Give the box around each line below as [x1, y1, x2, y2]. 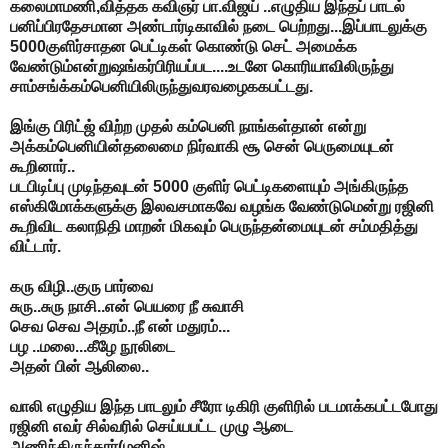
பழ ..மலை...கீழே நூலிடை [10, 337, 175, 355]
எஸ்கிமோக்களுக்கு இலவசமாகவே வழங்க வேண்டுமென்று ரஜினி [10, 197, 434, 215]
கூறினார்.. [10, 157, 75, 175]
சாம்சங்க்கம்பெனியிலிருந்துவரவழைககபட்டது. [10, 77, 313, 95]
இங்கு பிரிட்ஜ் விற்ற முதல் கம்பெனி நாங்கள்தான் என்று [10, 117, 366, 135]
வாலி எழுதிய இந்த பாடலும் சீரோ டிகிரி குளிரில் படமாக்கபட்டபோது [10, 397, 438, 415]
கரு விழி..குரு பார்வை [10, 277, 153, 295]
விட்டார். [10, 237, 61, 255]
